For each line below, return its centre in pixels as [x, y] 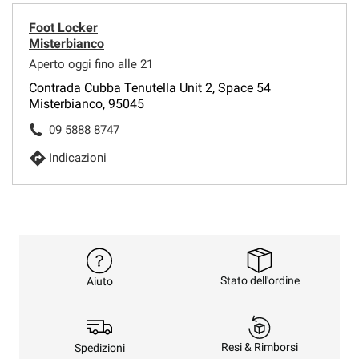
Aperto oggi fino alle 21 [91, 64]
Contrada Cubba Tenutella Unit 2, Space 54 [150, 88]
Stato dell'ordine [260, 281]
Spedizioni [99, 347]
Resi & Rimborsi [260, 347]
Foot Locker [63, 28]
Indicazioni [78, 158]
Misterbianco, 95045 [87, 104]
